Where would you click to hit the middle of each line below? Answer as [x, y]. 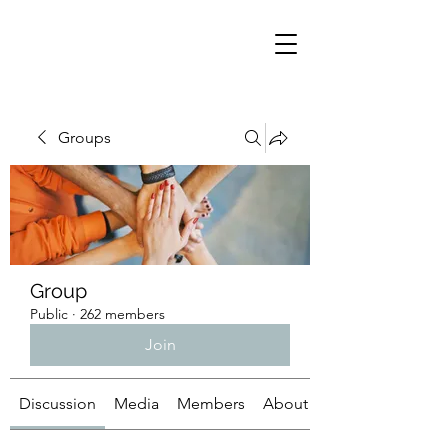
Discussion [57, 403]
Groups [84, 137]
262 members [122, 314]
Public [49, 314]
